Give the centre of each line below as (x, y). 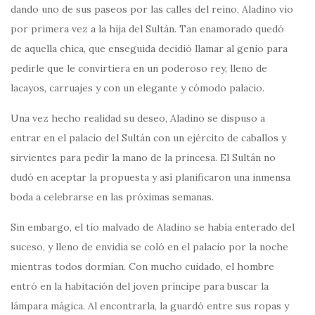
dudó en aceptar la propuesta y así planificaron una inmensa (150, 177)
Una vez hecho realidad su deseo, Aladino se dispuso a (138, 118)
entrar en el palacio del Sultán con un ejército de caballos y (148, 137)
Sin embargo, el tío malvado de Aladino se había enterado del (153, 227)
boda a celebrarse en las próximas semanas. (112, 197)
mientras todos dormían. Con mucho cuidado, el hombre (142, 266)
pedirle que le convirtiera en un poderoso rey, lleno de (139, 68)
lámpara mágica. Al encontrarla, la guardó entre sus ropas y (150, 306)
